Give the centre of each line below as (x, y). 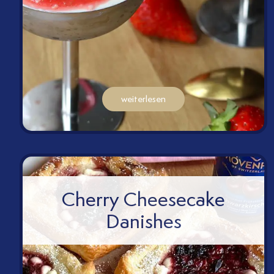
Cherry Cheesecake (144, 199)
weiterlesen (144, 99)
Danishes (143, 221)
